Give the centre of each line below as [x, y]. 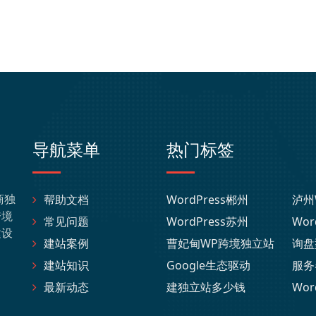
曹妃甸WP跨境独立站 [220, 243]
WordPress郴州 [207, 200]
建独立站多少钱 [206, 287]
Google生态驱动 [208, 265]
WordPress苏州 [207, 221]
